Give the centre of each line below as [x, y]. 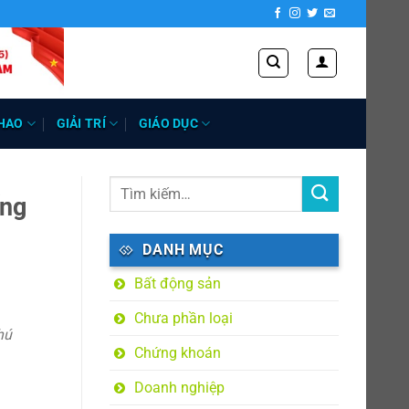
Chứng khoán [177, 353]
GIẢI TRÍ [81, 123]
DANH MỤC [183, 250]
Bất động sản [177, 283]
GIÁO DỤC [168, 123]
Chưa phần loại [183, 318]
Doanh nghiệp [179, 388]
